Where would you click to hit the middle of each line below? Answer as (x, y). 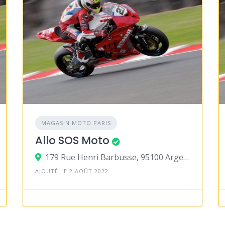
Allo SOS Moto (72, 141)
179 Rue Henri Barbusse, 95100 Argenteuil (186, 157)
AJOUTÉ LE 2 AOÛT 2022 (72, 171)
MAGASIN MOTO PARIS (76, 123)
